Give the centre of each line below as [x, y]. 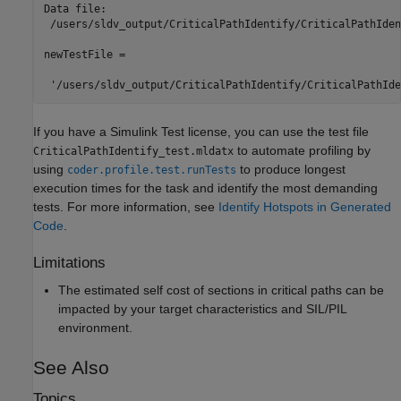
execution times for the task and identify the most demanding [205, 188]
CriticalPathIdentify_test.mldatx [133, 151]
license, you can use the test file [277, 131]
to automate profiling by [302, 150]
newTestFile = [84, 55]
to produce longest [291, 169]
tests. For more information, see [126, 206]
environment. [95, 327]
